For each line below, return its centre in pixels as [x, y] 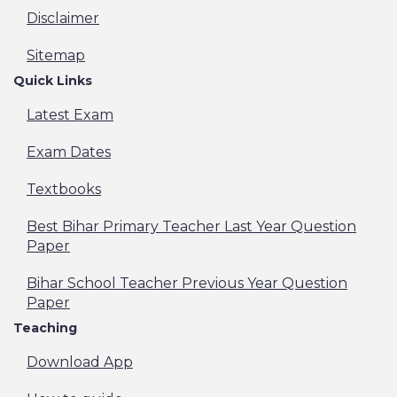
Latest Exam [70, 114]
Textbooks [64, 189]
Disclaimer [63, 18]
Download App [80, 362]
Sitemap [56, 55]
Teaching [45, 327]
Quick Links [53, 80]
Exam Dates [69, 152]
